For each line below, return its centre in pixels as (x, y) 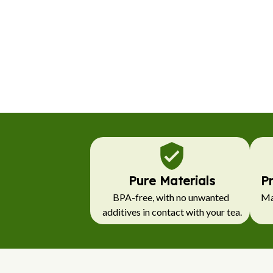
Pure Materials (172, 180)
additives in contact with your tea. (172, 211)
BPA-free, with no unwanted (171, 197)
